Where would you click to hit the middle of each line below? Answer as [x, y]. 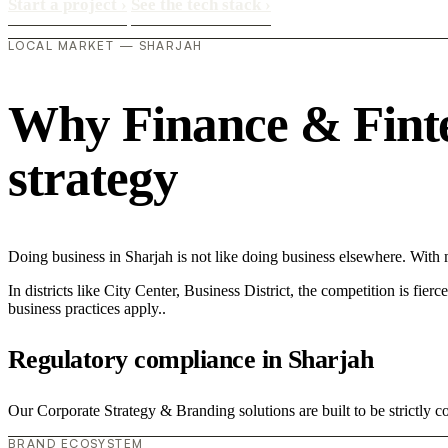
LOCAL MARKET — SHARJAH [105, 46]
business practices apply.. [87, 308]
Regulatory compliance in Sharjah [191, 359]
